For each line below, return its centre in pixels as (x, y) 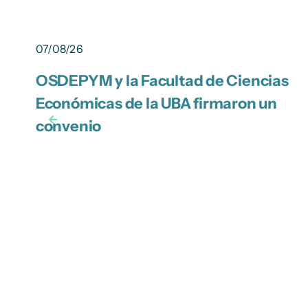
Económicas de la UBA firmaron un (156, 104)
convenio (68, 126)
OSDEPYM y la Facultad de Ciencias (162, 81)
